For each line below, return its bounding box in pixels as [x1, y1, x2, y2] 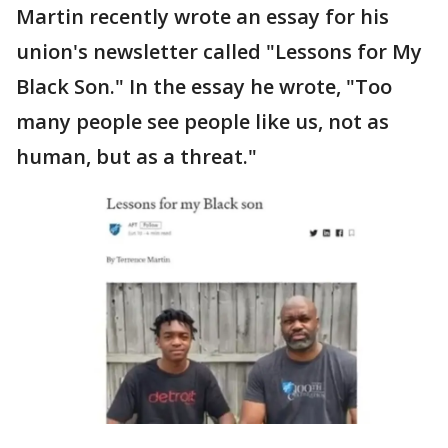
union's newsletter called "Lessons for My [16, 38, 422, 65]
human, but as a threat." [16, 143, 262, 170]
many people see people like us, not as [16, 108, 389, 135]
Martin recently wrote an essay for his [16, 3, 389, 30]
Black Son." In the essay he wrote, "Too [16, 73, 392, 100]
